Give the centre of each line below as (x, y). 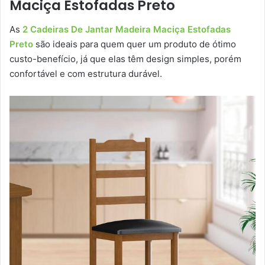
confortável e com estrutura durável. (87, 73)
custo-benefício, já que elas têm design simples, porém (125, 59)
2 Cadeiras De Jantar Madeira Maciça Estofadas (127, 29)
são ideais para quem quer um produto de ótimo (135, 44)
